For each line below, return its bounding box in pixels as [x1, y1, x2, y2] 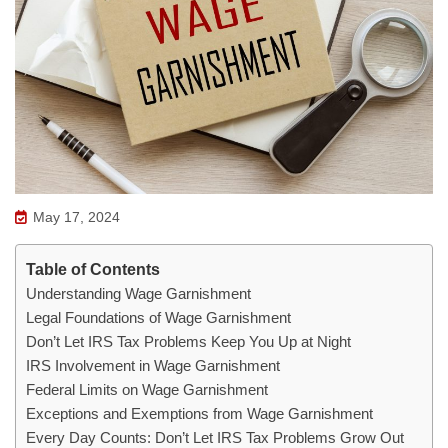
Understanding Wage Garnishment [26, 284, 251, 302]
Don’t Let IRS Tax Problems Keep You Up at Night [26, 332, 351, 350]
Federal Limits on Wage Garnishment [26, 380, 268, 398]
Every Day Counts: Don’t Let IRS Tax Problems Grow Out [26, 428, 404, 446]
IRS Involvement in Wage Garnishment [26, 356, 280, 374]
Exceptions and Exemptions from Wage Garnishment [26, 404, 373, 422]
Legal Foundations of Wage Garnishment [26, 308, 291, 326]
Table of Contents [26, 260, 160, 278]
